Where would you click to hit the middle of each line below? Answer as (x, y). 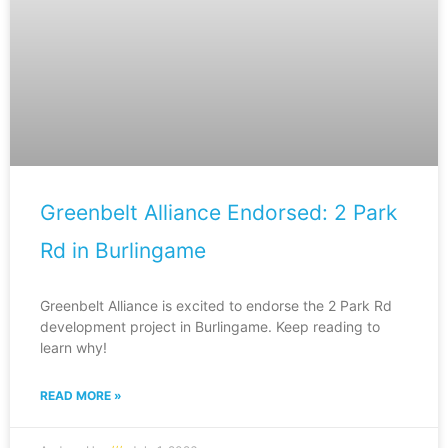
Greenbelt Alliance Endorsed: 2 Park (218, 212)
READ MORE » (81, 395)
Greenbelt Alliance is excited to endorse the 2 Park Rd (216, 305)
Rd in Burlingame (123, 250)
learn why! (73, 347)
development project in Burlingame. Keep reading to (210, 326)
